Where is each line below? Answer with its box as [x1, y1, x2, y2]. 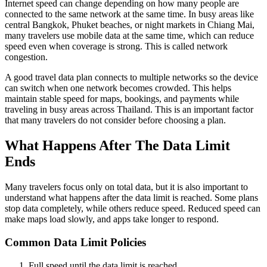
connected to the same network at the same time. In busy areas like [5, 9, 254, 20]
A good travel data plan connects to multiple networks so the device [5, 72, 258, 83]
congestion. [5, 52, 48, 63]
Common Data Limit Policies [5, 235, 146, 249]
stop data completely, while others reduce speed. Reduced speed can [5, 203, 260, 214]
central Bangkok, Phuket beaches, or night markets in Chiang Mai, [5, 20, 254, 30]
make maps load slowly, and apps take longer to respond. [5, 214, 219, 225]
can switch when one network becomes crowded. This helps [5, 83, 231, 94]
